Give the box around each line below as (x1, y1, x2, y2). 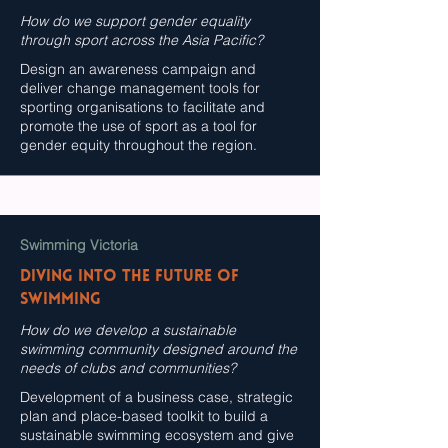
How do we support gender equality (20, 12, 250, 30)
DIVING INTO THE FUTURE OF (20, 269, 239, 285)
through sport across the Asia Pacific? (20, 31, 267, 49)
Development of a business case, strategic (20, 388, 293, 406)
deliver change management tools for (20, 79, 260, 97)
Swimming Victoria (20, 236, 138, 254)
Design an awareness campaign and (20, 60, 256, 78)
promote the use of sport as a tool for (20, 117, 257, 135)
